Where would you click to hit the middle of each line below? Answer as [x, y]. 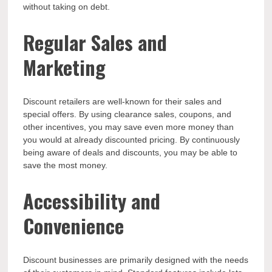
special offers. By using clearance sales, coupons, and [127, 114]
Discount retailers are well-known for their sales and [123, 102]
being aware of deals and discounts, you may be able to [131, 153]
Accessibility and [92, 200]
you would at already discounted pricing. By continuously [132, 140]
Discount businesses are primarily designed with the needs [136, 260]
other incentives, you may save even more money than [129, 127]
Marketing [65, 67]
